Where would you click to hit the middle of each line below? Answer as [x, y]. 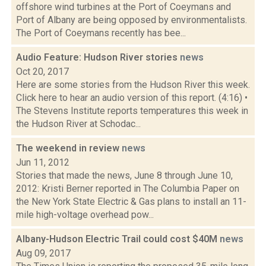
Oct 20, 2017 [42, 72]
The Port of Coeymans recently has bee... [101, 33]
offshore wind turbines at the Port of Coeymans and [123, 7]
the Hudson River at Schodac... [78, 124]
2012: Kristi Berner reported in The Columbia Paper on [128, 189]
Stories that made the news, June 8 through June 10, [124, 175]
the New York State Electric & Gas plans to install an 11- [131, 202]
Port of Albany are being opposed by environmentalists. [132, 20]
